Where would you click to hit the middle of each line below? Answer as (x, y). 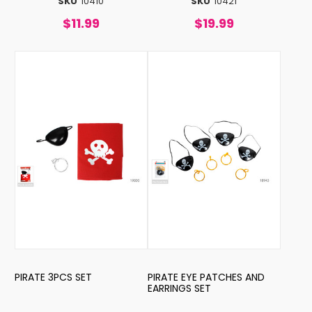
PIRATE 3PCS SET (53, 277)
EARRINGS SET (179, 288)
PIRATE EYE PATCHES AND (206, 277)
